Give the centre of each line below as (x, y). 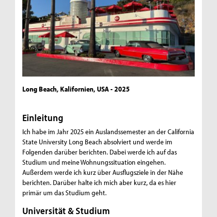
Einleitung (43, 118)
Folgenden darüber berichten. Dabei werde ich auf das (100, 152)
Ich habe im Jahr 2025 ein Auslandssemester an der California (108, 132)
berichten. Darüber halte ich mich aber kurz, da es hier (100, 183)
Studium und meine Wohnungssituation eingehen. (94, 162)
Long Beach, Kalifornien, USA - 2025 (76, 89)
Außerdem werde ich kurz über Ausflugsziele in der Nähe (103, 172)
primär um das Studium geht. (65, 193)
